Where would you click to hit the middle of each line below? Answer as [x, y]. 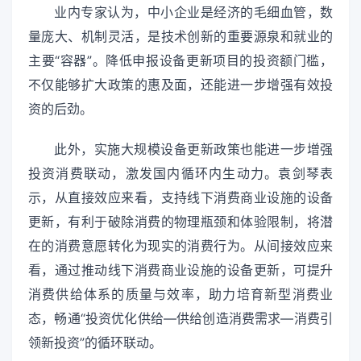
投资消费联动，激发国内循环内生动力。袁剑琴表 [180, 173]
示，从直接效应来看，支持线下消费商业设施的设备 [180, 197]
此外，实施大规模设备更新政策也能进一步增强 [193, 149]
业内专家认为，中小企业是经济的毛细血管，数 [193, 12]
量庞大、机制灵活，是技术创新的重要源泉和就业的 [180, 37]
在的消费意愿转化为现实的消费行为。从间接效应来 [180, 245]
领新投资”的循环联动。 [95, 342]
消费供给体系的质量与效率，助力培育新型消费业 [180, 294]
